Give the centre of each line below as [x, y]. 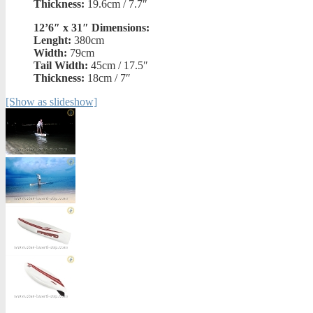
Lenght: [52, 41]
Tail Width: [61, 66]
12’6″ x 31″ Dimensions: [92, 28]
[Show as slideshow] [51, 102]
